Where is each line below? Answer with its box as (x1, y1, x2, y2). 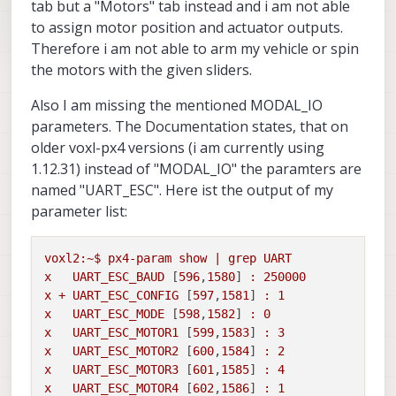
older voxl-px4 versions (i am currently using (31, 137, 324, 157)
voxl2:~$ (44, 250, 101, 265)
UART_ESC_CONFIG (72, 287, 179, 302)
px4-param (108, 250, 171, 265)
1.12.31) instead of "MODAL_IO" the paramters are (31, 158, 362, 179)
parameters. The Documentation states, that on (31, 116, 348, 136)
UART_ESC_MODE (72, 306, 164, 321)
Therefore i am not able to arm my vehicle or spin (31, 38, 359, 58)
